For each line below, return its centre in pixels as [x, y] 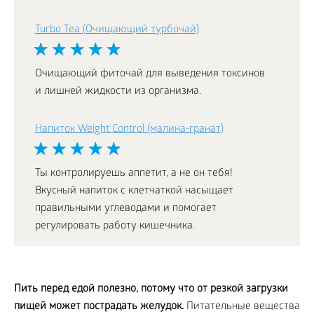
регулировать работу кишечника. [115, 226]
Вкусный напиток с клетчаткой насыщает [134, 191]
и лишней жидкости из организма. [118, 91]
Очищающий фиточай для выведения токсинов [150, 74]
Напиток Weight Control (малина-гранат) [129, 129]
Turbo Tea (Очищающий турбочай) [117, 30]
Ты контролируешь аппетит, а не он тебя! [134, 173]
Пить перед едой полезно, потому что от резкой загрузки [151, 289]
